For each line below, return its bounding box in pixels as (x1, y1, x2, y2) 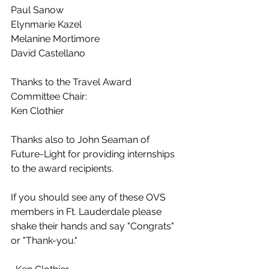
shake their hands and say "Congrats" (11, 220, 177, 232)
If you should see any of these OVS (11, 192, 168, 203)
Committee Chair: (11, 91, 87, 102)
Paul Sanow (11, 4, 64, 16)
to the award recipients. (11, 163, 113, 174)
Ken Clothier (11, 105, 64, 116)
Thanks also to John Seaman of (11, 134, 152, 145)
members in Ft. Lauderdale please (11, 206, 164, 217)
